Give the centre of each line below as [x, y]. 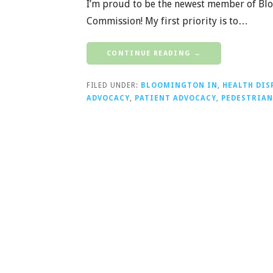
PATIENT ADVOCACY [175, 98]
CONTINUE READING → [154, 53]
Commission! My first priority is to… [167, 21]
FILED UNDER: [114, 85]
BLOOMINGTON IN [179, 85]
